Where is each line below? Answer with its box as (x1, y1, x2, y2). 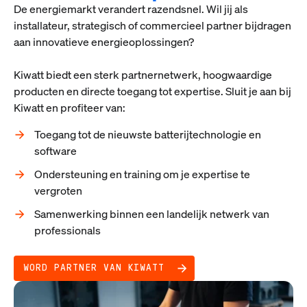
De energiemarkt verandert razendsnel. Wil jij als (14, 1, 248, 17)
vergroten (34, 183, 84, 199)
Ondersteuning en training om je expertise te (34, 167, 250, 182)
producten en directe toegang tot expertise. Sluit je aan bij (14, 84, 291, 99)
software (34, 143, 77, 159)
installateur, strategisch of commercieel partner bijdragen (14, 18, 291, 34)
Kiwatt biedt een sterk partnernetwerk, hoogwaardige (14, 67, 272, 83)
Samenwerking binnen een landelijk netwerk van (34, 206, 269, 222)
